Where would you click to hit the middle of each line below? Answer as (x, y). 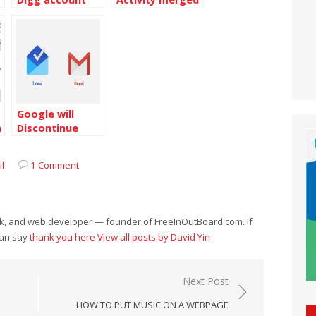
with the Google (158, 14)
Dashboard (144, 28)
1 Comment (55, 165)
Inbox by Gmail (54, 142)
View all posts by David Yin (154, 237)
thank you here (62, 237)
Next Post (206, 281)
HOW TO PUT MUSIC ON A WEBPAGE (152, 305)
